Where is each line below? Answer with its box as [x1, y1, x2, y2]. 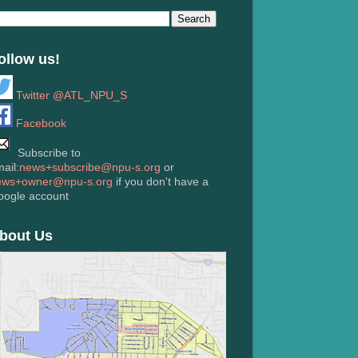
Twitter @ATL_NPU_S [13, 89, 127, 101]
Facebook [13, 117, 66, 129]
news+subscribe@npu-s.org [19, 161, 161, 173]
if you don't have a [113, 176, 209, 188]
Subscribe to [14, 147, 81, 159]
